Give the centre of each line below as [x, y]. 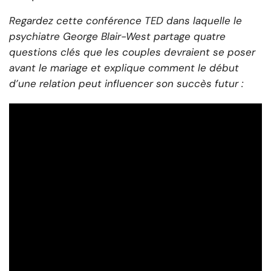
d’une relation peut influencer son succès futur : [126, 84]
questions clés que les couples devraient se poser [132, 52]
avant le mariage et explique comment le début [124, 68]
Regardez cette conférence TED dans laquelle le [126, 21]
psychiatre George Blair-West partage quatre [117, 37]
